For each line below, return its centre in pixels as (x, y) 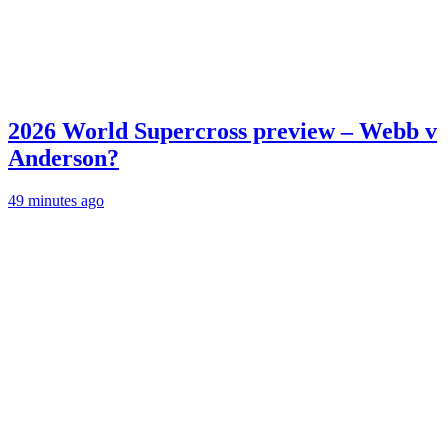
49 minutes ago (56, 201)
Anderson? (63, 158)
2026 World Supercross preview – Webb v (222, 131)
